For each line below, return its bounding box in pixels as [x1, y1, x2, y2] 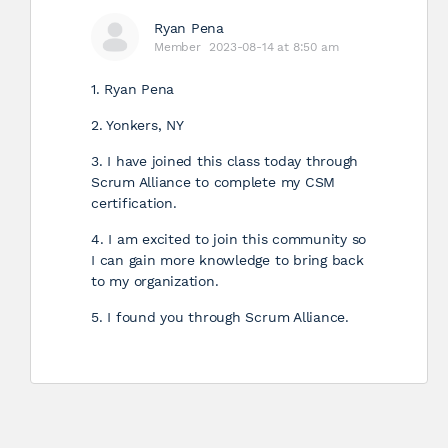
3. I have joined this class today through [91, 153, 359, 169]
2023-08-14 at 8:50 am [209, 40, 339, 54]
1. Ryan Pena [91, 81, 175, 97]
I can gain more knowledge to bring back [91, 252, 364, 268]
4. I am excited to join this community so [91, 231, 367, 247]
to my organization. [91, 273, 219, 289]
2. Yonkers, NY [91, 117, 184, 133]
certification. [91, 195, 177, 211]
